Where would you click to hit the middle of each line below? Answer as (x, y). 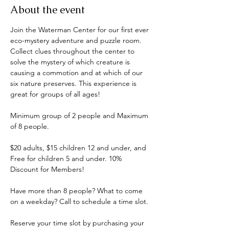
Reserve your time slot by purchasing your (78, 223)
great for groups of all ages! (56, 94)
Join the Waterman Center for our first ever (81, 30)
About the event (48, 10)
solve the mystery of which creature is (71, 62)
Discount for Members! (47, 169)
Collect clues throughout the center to (73, 51)
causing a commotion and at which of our (77, 73)
